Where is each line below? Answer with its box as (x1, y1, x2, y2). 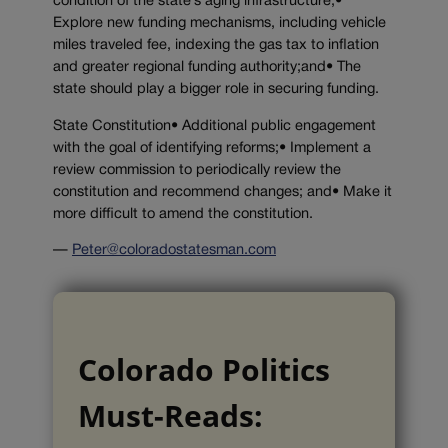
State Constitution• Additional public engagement (53, 119, 376, 133)
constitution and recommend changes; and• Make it (53, 185, 392, 199)
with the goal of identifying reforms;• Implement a (53, 141, 371, 155)
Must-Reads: (78, 395, 263, 437)
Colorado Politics (78, 349, 330, 391)
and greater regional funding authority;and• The (53, 61, 361, 75)
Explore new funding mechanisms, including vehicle (53, 17, 386, 31)
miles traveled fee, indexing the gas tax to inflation (53, 39, 379, 53)
